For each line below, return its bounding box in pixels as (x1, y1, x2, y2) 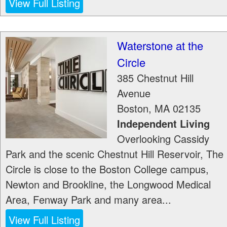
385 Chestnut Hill (117, 70, 194, 85)
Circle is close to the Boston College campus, (6, 162, 209, 176)
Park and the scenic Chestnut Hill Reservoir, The (6, 146, 223, 161)
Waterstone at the (117, 37, 203, 53)
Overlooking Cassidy (117, 131, 209, 146)
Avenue (117, 86, 150, 100)
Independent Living (117, 116, 210, 131)
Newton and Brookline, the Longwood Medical (6, 177, 211, 192)
